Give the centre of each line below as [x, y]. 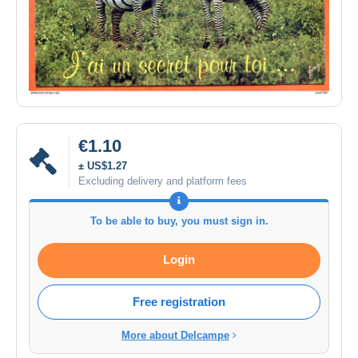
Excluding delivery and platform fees [163, 181]
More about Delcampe [175, 335]
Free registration [179, 301]
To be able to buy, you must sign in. [179, 221]
